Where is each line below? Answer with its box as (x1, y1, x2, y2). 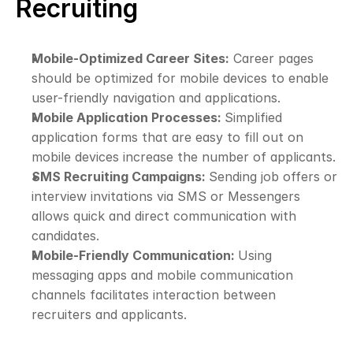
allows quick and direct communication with (32, 208, 296, 224)
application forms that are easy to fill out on (32, 129, 303, 145)
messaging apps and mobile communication (32, 267, 293, 283)
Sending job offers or (209, 169, 337, 184)
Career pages (229, 50, 314, 66)
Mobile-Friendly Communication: (32, 247, 238, 263)
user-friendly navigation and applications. (32, 90, 281, 106)
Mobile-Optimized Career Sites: (32, 50, 229, 66)
